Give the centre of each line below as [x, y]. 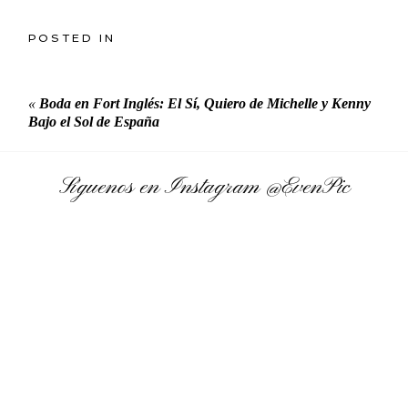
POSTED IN [72, 38]
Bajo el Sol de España [94, 122]
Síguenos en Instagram [162, 187]
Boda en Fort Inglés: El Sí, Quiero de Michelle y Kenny [205, 103]
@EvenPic [307, 187]
